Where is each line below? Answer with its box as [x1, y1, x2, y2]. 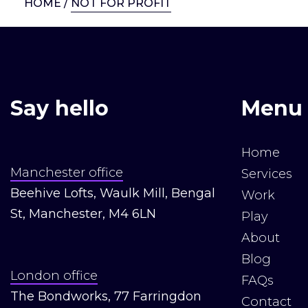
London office [10, 267, 98, 284]
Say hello [10, 96, 109, 122]
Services [241, 166, 292, 182]
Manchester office [10, 164, 123, 181]
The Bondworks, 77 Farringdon [10, 288, 201, 305]
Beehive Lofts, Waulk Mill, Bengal [10, 185, 215, 201]
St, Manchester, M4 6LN [10, 206, 156, 222]
